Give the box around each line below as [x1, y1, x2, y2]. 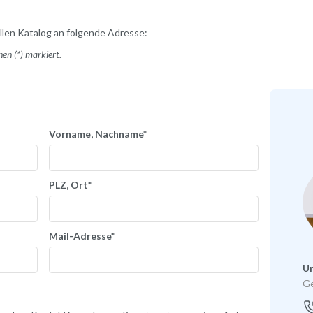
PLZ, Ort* [49, 178, 92, 191]
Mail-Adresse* [49, 229, 115, 242]
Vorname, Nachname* [49, 127, 147, 140]
